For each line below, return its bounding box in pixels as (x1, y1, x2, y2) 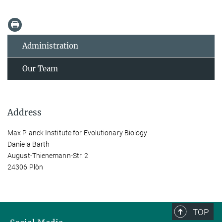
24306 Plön (7, 163, 43, 171)
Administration (22, 41, 78, 51)
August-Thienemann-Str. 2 (7, 151, 89, 160)
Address (7, 107, 42, 118)
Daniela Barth (7, 140, 50, 148)
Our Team (22, 63, 58, 73)
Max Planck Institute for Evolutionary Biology (7, 128, 148, 137)
